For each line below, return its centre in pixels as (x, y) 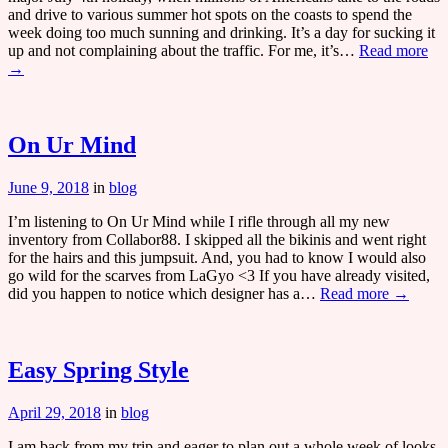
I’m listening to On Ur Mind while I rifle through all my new (199, 222)
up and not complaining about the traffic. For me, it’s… (183, 51)
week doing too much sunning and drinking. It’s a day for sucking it (221, 33)
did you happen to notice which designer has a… (164, 294)
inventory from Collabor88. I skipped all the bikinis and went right (217, 240)
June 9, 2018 (48, 188)
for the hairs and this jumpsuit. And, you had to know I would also (217, 258)
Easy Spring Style (98, 370)
